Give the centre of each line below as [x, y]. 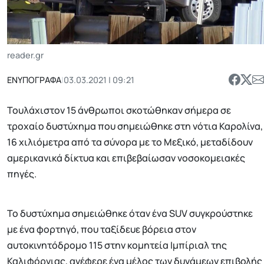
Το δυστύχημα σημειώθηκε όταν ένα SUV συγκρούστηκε [130, 214]
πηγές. [22, 174]
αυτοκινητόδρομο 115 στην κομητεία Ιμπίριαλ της [117, 245]
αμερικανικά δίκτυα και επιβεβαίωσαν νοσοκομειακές [126, 158]
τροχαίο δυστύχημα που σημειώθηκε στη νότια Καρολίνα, [135, 126]
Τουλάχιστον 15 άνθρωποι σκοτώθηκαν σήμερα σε [119, 110]
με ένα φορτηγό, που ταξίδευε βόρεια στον [102, 230]
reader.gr [25, 55]
